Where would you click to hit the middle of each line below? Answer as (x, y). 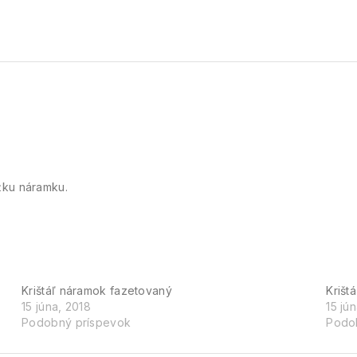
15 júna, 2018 (57, 306)
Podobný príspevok (76, 322)
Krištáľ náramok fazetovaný (97, 290)
